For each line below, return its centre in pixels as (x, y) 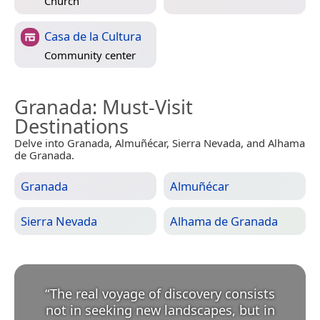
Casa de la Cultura (93, 36)
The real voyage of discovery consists (162, 294)
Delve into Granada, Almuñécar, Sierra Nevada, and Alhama (160, 143)
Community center (90, 55)
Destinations (71, 126)
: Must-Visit (142, 107)
